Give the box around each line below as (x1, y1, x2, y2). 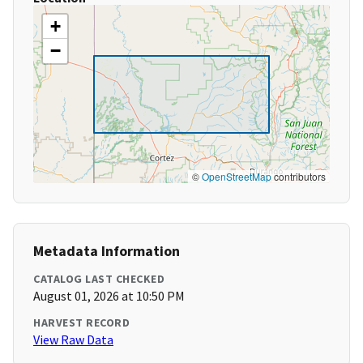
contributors (271, 169, 326, 184)
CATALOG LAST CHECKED (33, 271, 164, 287)
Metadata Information (33, 241, 180, 261)
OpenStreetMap (202, 169, 271, 184)
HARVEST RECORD (33, 315, 130, 331)
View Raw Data (33, 331, 113, 348)
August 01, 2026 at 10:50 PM (33, 288, 185, 305)
